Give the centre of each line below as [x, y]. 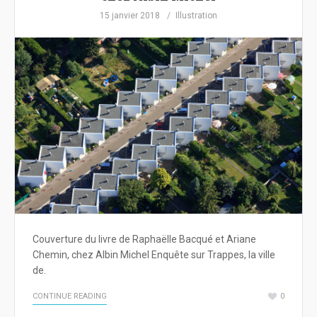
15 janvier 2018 [130, 16]
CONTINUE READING [70, 296]
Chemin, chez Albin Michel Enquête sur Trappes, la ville [154, 255]
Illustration [196, 16]
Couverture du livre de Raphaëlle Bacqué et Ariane [144, 240]
